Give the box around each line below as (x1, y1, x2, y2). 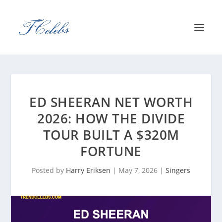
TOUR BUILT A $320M (43, 126, 179, 144)
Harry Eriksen (66, 166, 111, 175)
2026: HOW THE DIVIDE (37, 110, 185, 127)
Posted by (32, 166, 66, 175)
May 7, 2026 (118, 166, 158, 175)
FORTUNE (80, 142, 142, 160)
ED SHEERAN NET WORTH (29, 93, 193, 111)
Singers (166, 166, 190, 175)
